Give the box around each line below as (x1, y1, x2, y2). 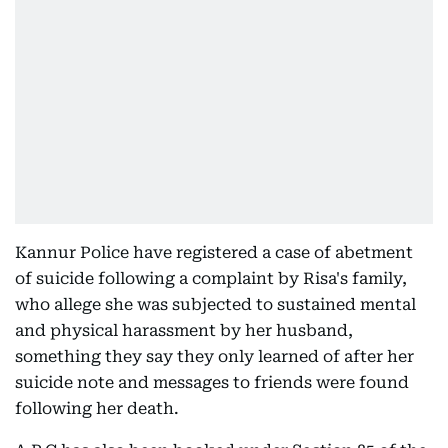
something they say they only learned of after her (15, 347, 414, 366)
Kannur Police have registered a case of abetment (15, 243, 413, 262)
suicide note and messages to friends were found (15, 373, 409, 392)
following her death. (15, 399, 179, 418)
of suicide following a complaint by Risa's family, (15, 269, 407, 288)
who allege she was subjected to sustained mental (15, 295, 416, 314)
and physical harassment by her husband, (15, 321, 353, 340)
